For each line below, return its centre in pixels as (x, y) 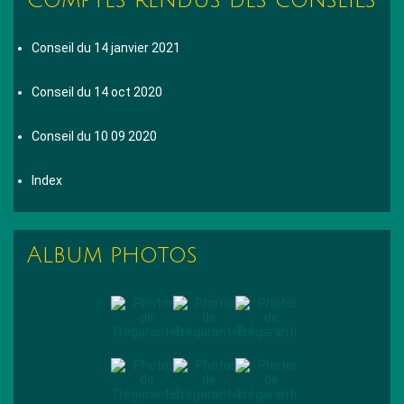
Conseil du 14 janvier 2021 (106, 47)
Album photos (112, 255)
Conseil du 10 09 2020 (94, 136)
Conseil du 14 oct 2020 (97, 92)
